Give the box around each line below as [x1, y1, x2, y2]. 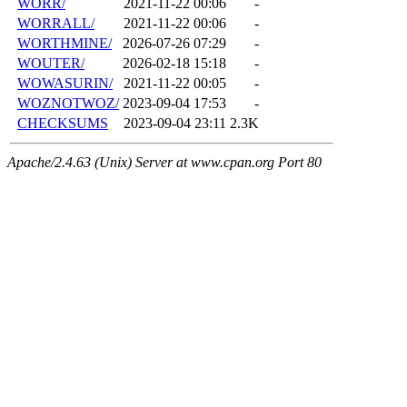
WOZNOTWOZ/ [17, 95, 119, 112]
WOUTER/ [17, 55, 84, 72]
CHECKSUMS [17, 115, 108, 132]
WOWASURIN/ [17, 75, 113, 92]
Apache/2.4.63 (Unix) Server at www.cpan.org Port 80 [7, 154, 322, 171]
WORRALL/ [17, 15, 94, 32]
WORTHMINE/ [17, 35, 112, 52]
